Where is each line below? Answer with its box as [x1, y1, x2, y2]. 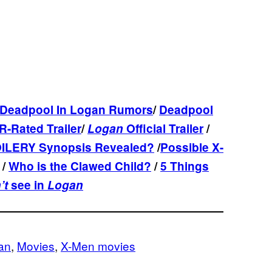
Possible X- [160, 138, 223, 155]
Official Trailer [123, 120, 203, 137]
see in [11, 176, 47, 193]
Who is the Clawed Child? [8, 157, 151, 174]
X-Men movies [61, 237, 135, 254]
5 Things [160, 157, 209, 174]
